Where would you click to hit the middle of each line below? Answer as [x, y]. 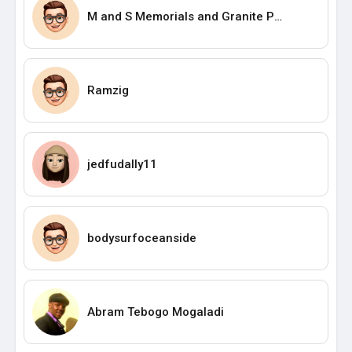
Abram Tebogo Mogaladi [156, 312]
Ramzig [108, 90]
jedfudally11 [122, 164]
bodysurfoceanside [142, 238]
